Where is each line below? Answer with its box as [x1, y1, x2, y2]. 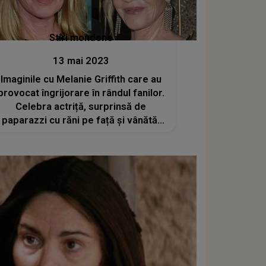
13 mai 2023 [52, 55, 109, 66]
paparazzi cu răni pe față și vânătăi [2, 114, 160, 126]
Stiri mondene [49, 31, 113, 43]
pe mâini [62, 128, 100, 140]
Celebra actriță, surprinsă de [15, 100, 147, 112]
